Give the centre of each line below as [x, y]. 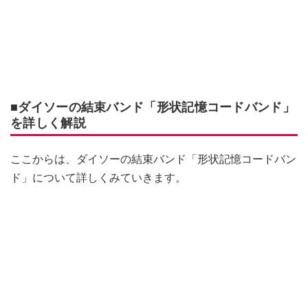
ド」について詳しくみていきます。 [98, 178]
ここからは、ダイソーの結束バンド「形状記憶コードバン [153, 159]
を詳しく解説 [48, 123]
